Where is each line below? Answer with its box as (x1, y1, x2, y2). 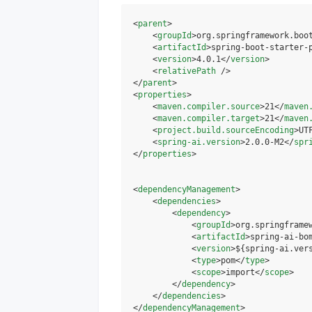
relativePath (157, 66, 216, 76)
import (226, 267, 255, 277)
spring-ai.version (157, 137, 240, 147)
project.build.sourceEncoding (157, 125, 294, 135)
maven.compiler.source (157, 102, 260, 111)
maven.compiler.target (157, 114, 260, 123)
